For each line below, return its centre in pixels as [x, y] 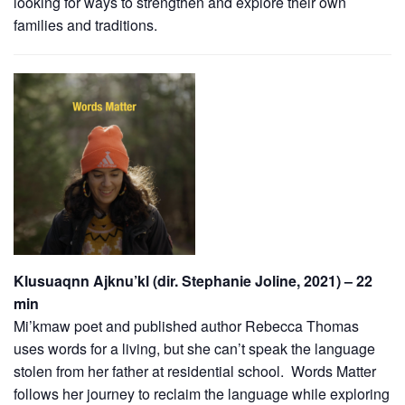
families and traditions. [85, 24]
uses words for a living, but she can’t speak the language [194, 348]
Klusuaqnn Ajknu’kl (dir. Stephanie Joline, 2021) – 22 [193, 280]
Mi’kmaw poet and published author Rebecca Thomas [186, 325]
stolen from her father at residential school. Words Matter [195, 371]
